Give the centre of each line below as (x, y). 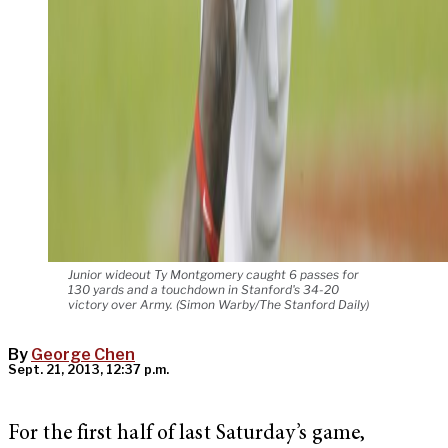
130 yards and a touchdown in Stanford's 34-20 (203, 290)
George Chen (83, 355)
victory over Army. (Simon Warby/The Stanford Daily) (218, 305)
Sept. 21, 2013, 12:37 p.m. (88, 370)
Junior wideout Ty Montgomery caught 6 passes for (213, 275)
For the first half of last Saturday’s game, (187, 435)
